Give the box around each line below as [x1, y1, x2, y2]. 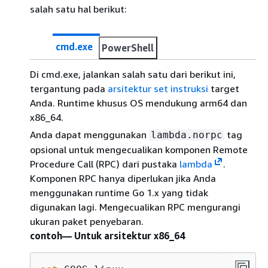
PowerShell [102, 42, 154, 54]
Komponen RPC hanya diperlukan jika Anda [30, 172, 216, 184]
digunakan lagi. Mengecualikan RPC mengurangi [30, 201, 240, 213]
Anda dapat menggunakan [30, 129, 149, 141]
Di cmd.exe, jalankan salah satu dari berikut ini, [30, 68, 236, 80]
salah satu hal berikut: [30, 3, 127, 15]
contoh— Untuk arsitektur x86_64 [30, 230, 185, 242]
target [208, 83, 239, 95]
